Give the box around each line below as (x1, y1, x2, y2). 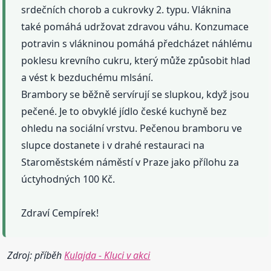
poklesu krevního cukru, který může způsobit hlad (21, 54, 251, 68)
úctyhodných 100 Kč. (21, 172, 116, 186)
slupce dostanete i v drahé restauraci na (21, 139, 205, 152)
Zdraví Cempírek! (21, 206, 99, 220)
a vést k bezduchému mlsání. (21, 71, 154, 85)
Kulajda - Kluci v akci (64, 249, 151, 263)
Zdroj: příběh (7, 249, 65, 263)
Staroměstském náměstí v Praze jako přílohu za (21, 155, 240, 169)
